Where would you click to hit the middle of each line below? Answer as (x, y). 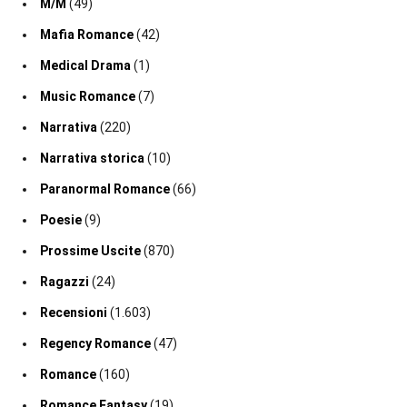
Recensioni (74, 313)
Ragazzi (65, 282)
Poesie (61, 220)
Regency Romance (95, 344)
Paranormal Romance (105, 189)
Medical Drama (85, 66)
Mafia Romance (87, 35)
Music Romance (88, 97)
